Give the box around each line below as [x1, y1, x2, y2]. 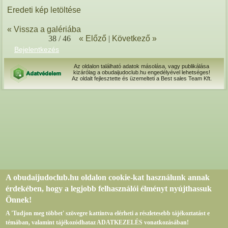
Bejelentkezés [14, 45, 59, 53]
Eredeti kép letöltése [7, 5, 81, 14]
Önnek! [6, 195, 32, 204]
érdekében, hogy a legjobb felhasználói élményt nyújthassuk [6, 184, 212, 193]
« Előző [78, 34, 106, 43]
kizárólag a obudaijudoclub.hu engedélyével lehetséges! [73, 69, 210, 76]
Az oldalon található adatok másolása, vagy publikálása [74, 63, 209, 70]
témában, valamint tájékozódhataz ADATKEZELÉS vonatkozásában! [6, 218, 189, 226]
